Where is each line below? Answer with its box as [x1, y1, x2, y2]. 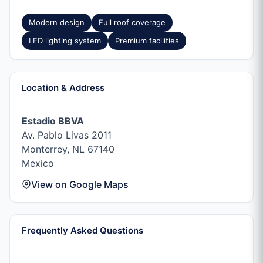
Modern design [29, 18, 85, 27]
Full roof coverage [99, 18, 166, 27]
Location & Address [22, 82, 104, 93]
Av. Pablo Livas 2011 [22, 129, 112, 141]
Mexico [22, 157, 54, 169]
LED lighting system [29, 36, 101, 45]
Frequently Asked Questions [22, 225, 143, 236]
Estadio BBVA [22, 115, 84, 127]
